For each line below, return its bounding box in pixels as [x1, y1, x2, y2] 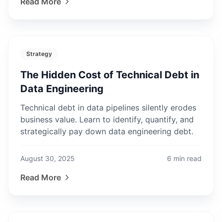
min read [173, 154, 202, 163]
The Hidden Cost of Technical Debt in [20, 69, 199, 81]
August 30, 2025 [20, 154, 75, 163]
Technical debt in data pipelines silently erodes [20, 103, 196, 112]
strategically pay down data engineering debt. [20, 126, 193, 136]
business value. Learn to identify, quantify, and [20, 114, 194, 124]
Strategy [26, 50, 52, 57]
